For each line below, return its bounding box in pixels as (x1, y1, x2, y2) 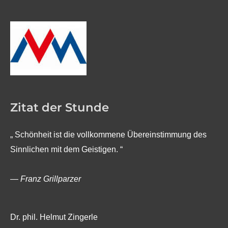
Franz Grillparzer (20, 174, 81, 184)
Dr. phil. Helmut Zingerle (10, 212, 98, 222)
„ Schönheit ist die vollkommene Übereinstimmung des (10, 130, 207, 139)
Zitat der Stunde (10, 100, 109, 115)
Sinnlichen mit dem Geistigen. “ (10, 145, 123, 154)
